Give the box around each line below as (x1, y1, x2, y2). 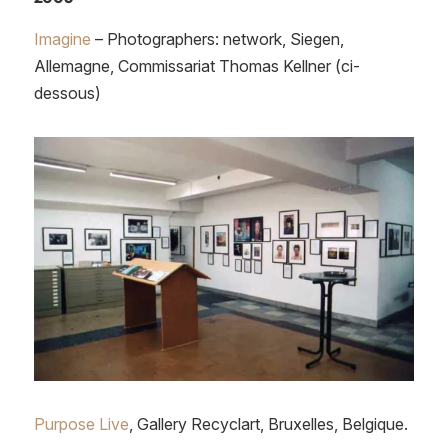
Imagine (33, 28, 91, 49)
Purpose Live (33, 414, 129, 435)
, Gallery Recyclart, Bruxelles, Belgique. (128, 414, 408, 435)
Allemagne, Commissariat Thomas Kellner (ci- (33, 55, 360, 76)
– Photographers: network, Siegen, (90, 28, 344, 49)
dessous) (33, 82, 101, 103)
